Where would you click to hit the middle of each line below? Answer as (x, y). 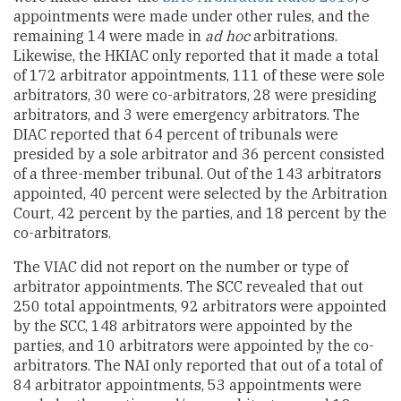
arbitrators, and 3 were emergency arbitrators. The (187, 114)
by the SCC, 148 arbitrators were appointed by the (183, 325)
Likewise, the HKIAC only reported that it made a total (196, 55)
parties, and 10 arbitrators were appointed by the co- (194, 345)
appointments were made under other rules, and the (192, 16)
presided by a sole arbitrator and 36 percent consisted (199, 154)
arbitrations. (294, 35)
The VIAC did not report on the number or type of (181, 266)
